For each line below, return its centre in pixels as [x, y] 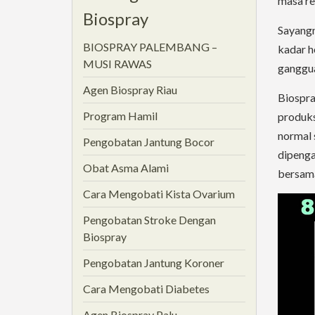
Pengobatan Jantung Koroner [154, 263]
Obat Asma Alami [126, 168]
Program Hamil [120, 116]
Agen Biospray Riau [130, 90]
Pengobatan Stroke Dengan [149, 220]
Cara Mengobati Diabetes [146, 289]
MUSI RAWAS [117, 64]
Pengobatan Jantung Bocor [149, 142]
